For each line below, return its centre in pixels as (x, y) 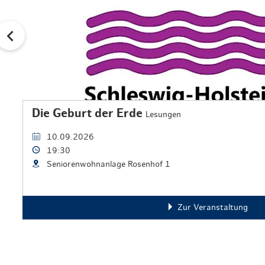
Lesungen (163, 115)
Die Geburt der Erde (89, 114)
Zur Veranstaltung (212, 208)
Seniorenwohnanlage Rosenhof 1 (109, 165)
